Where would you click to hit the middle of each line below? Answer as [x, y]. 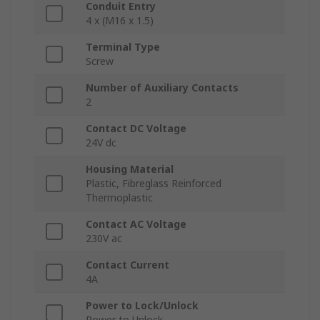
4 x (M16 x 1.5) [120, 21]
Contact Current [127, 265]
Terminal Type [123, 47]
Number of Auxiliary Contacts [162, 88]
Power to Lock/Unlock [142, 306]
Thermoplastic [119, 198]
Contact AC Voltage [136, 224]
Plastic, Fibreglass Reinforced [154, 184]
